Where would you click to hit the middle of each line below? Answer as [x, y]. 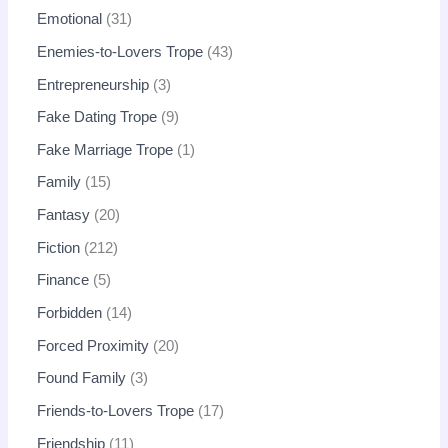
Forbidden [70, 312]
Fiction [59, 247]
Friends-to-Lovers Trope [116, 410]
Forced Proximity [93, 345]
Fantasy [64, 215]
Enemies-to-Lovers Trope [120, 51]
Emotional [70, 19]
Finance [63, 280]
